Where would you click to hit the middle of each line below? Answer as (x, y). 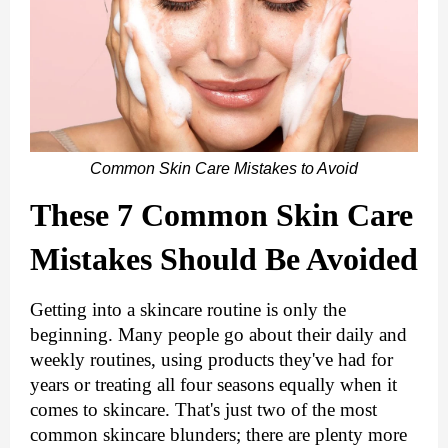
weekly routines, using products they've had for (211, 360)
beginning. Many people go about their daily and (218, 335)
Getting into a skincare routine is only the (188, 310)
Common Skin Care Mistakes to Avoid (224, 169)
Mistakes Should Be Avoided (224, 259)
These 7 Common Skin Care (221, 215)
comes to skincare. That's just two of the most (203, 410)
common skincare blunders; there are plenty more (218, 435)
